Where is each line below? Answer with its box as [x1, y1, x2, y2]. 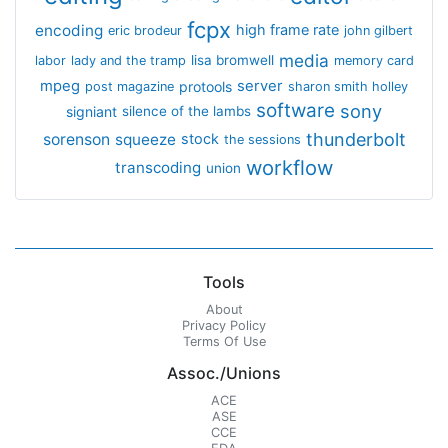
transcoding [115, 157, 201, 177]
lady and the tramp [70, 52, 186, 68]
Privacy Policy [182, 317, 266, 333]
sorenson [42, 129, 110, 149]
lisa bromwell [190, 52, 274, 69]
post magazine [85, 78, 174, 94]
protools [179, 77, 232, 95]
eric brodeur [108, 22, 182, 38]
